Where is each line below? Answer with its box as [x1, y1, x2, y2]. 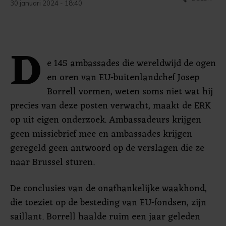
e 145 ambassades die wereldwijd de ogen [47, 55, 216, 72]
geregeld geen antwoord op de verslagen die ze [10, 140, 204, 156]
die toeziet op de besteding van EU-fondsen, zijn [10, 195, 206, 211]
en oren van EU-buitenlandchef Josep [47, 70, 199, 86]
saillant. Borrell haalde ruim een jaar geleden [10, 209, 200, 225]
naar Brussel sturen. [10, 154, 95, 171]
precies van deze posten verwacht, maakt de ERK [10, 98, 211, 114]
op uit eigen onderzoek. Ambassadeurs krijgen [10, 112, 201, 128]
